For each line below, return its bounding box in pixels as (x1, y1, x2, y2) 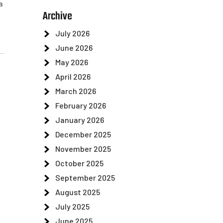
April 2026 (55, 72, 91, 81)
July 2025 (55, 202, 90, 211)
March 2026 (55, 86, 96, 96)
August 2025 (55, 187, 100, 197)
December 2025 (55, 129, 111, 139)
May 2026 (55, 57, 88, 67)
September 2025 (55, 173, 115, 182)
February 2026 (55, 101, 106, 110)
